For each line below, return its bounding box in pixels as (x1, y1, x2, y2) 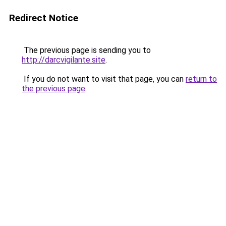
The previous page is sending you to (22, 45, 151, 55)
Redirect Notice (9, 12, 78, 24)
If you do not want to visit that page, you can (22, 74, 186, 84)
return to (186, 74, 217, 84)
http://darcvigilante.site (22, 55, 105, 65)
